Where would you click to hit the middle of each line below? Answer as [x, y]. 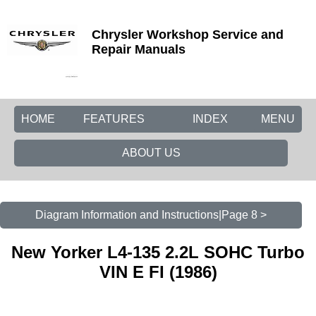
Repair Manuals [139, 49]
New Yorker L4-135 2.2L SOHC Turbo [158, 252]
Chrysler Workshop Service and [188, 35]
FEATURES [114, 119]
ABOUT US [151, 153]
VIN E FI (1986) [158, 272]
